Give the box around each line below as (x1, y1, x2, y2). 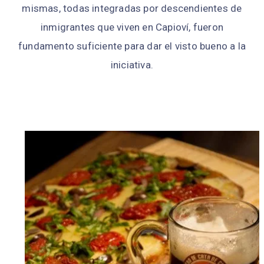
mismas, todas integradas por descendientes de (22, 2, 242, 14)
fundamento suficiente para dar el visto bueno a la (18, 39, 246, 52)
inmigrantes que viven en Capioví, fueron (41, 21, 223, 33)
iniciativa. (110, 58, 154, 71)
